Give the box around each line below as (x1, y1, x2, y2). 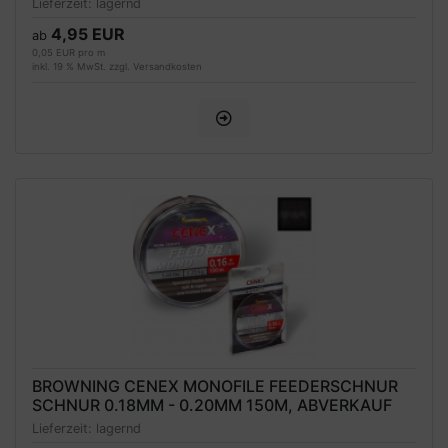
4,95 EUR (51, 23, 125, 44)
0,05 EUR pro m (32, 46, 105, 58)
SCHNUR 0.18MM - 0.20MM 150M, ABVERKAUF (32, 394, 392, 415)
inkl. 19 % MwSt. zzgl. (32, 60, 133, 72)
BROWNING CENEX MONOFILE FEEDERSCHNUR (32, 375, 398, 396)
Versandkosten (133, 60, 202, 72)
